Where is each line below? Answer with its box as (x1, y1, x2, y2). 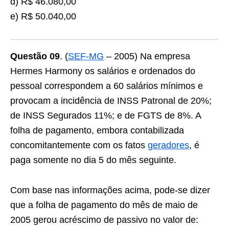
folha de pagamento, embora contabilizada (10, 125, 184, 135)
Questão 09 (10, 51, 60, 61)
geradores (148, 140, 189, 150)
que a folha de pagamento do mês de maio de (10, 200, 198, 210)
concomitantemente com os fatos (10, 140, 148, 150)
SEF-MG (68, 51, 104, 61)
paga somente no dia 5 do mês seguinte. (10, 155, 176, 165)
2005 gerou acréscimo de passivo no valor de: (10, 215, 198, 225)
